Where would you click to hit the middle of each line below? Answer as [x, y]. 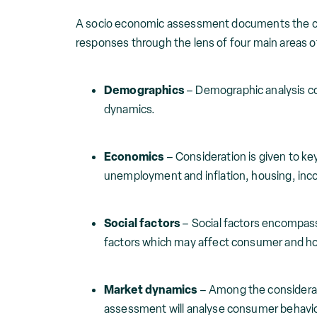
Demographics [145, 90]
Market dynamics [151, 289]
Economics [134, 156]
